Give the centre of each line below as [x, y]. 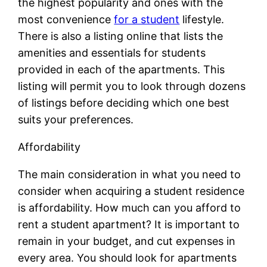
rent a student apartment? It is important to [129, 224]
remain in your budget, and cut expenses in [127, 241]
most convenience [66, 19]
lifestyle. [202, 19]
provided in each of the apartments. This [122, 69]
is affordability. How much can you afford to [130, 207]
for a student [147, 19]
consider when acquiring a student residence [131, 191]
